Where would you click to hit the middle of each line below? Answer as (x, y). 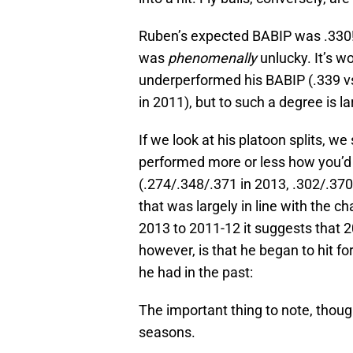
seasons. (167, 333)
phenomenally (212, 58)
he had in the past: (196, 273)
